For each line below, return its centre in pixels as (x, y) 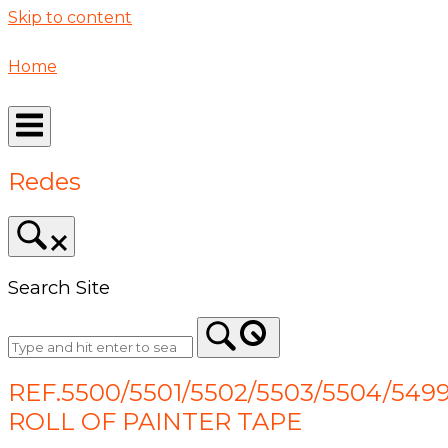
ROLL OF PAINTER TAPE (155, 422)
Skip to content (70, 17)
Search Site (59, 287)
